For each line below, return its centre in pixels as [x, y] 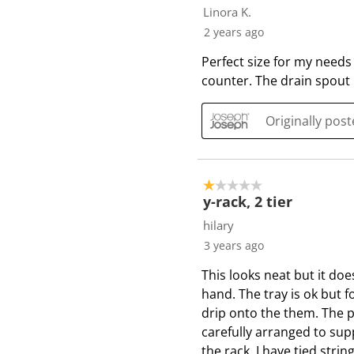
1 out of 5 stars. [249, 185]
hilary [218, 226]
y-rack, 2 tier [248, 202]
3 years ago [234, 246]
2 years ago [234, 32]
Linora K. [227, 12]
